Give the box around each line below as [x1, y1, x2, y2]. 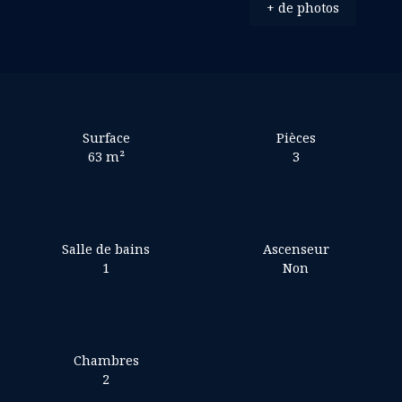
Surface [82, 128, 130, 146]
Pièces [275, 128, 316, 146]
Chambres [73, 351, 139, 369]
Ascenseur [262, 240, 329, 258]
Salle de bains [62, 240, 151, 258]
